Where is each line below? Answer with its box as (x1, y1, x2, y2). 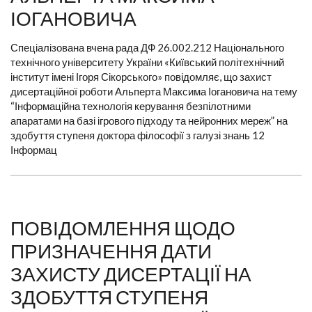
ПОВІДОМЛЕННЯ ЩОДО (10, 216, 235, 240)
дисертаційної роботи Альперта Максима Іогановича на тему (10, 85, 297, 98)
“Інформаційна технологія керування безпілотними (10, 100, 251, 113)
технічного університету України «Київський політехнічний (10, 56, 284, 69)
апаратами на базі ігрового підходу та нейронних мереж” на (10, 114, 288, 127)
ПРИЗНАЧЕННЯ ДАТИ (10, 239, 212, 263)
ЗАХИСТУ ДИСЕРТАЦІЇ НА (10, 262, 251, 286)
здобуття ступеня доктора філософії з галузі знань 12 (10, 129, 265, 142)
